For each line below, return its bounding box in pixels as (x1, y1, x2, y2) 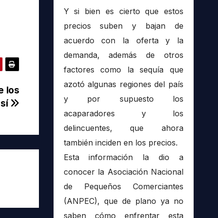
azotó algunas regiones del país (63, 79, 183, 90)
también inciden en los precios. (63, 138, 178, 148)
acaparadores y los (63, 109, 183, 119)
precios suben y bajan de (63, 21, 183, 31)
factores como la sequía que (63, 65, 183, 75)
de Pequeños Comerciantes (63, 182, 183, 192)
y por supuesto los (63, 94, 183, 104)
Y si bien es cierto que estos (63, 6, 183, 17)
